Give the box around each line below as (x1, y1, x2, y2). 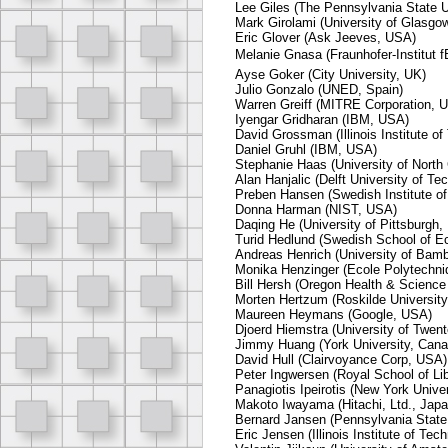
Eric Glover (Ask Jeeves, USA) (235, 30, 416, 46)
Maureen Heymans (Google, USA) (235, 307, 432, 323)
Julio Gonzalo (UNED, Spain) (235, 82, 403, 98)
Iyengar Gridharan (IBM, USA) (235, 112, 409, 128)
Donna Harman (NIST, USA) (235, 202, 397, 218)
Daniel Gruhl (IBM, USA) (235, 142, 377, 158)
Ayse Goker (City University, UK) (235, 67, 426, 83)
